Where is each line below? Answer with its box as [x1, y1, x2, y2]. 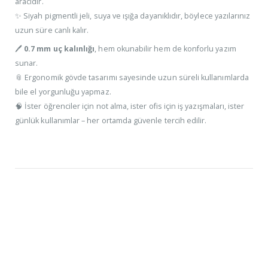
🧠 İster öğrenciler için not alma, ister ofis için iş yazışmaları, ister [15, 100, 245, 111]
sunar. [15, 57, 38, 68]
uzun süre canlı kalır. [15, 25, 89, 35]
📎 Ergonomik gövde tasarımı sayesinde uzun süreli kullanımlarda [15, 72, 249, 83]
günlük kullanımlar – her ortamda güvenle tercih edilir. [15, 115, 207, 126]
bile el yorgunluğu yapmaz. [15, 86, 111, 97]
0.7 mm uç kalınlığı [24, 43, 95, 54]
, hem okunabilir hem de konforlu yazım [95, 43, 236, 54]
